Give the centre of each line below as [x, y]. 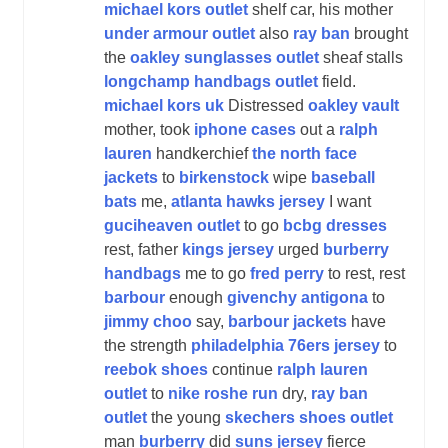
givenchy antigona [297, 297]
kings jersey [228, 249]
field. [337, 81]
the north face [304, 153]
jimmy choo [148, 321]
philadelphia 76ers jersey [285, 345]
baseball [343, 177]
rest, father [143, 249]
